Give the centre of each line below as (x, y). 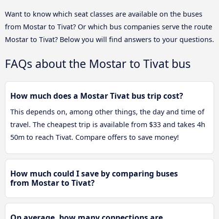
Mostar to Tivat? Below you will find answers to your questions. (109, 39)
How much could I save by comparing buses (94, 174)
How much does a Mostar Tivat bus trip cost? (97, 96)
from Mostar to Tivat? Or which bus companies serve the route (109, 26)
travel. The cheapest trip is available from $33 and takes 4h (108, 125)
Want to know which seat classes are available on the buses (104, 14)
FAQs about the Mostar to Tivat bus (98, 64)
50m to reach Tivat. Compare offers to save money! (95, 137)
